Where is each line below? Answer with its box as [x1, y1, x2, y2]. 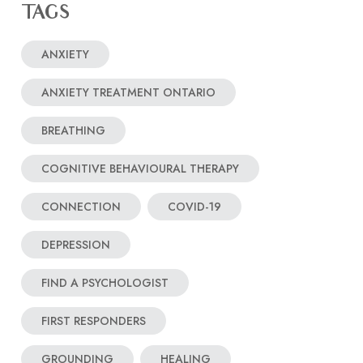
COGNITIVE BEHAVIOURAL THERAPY [41, 160, 239, 177]
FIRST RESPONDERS [41, 313, 146, 329]
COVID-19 [168, 199, 221, 215]
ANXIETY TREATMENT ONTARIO [41, 84, 216, 100]
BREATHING [41, 122, 105, 139]
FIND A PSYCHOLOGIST [41, 275, 169, 291]
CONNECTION [41, 199, 121, 215]
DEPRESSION [41, 237, 110, 253]
